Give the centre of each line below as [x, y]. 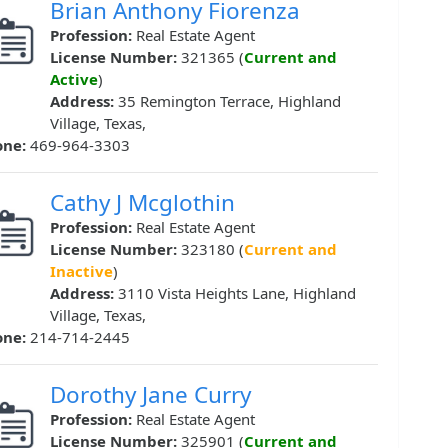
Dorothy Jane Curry [150, 395]
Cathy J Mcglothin [142, 203]
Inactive [81, 271]
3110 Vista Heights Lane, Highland [237, 293]
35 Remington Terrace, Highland [229, 101]
